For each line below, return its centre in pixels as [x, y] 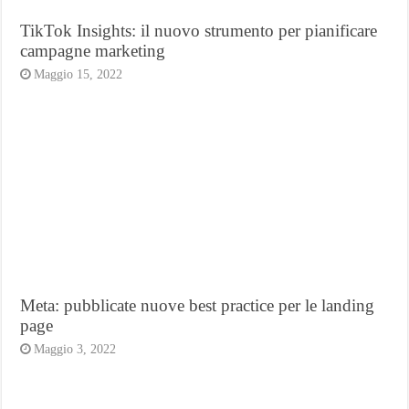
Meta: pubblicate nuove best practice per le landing [198, 306]
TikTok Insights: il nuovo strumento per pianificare [199, 30]
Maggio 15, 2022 [79, 74]
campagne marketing [93, 50]
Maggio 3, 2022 [75, 350]
